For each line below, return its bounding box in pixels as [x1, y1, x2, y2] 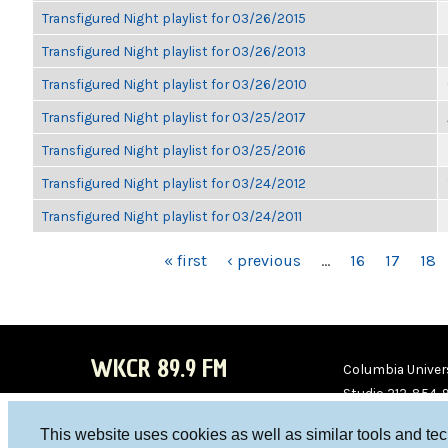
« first [164, 251, 207, 270]
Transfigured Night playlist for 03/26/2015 [42, 10, 306, 26]
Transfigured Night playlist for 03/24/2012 [42, 175, 306, 191]
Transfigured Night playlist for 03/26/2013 [42, 43, 306, 59]
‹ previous [227, 251, 301, 270]
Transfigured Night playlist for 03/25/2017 [42, 109, 306, 125]
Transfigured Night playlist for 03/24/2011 [42, 208, 302, 224]
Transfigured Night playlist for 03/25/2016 [42, 142, 306, 158]
